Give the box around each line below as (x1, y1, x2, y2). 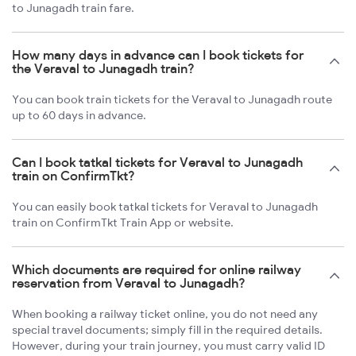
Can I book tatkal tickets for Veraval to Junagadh (12, 154, 303, 171)
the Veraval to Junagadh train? (12, 60, 195, 77)
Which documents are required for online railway (12, 261, 301, 278)
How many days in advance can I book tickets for (12, 47, 304, 64)
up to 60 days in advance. (12, 108, 146, 123)
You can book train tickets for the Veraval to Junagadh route (12, 92, 332, 107)
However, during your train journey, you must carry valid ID (12, 339, 325, 354)
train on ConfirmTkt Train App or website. (12, 215, 234, 230)
